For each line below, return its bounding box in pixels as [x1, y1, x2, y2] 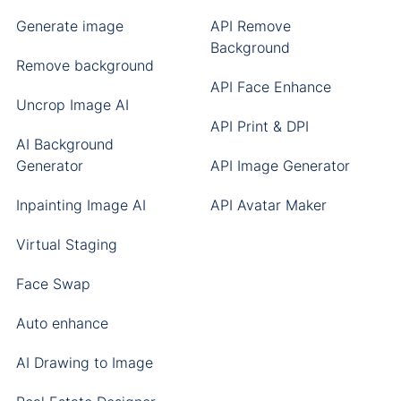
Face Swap [15, 275, 90, 293]
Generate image [15, 17, 124, 35]
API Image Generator [209, 157, 350, 175]
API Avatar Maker [209, 196, 327, 214]
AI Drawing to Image [15, 354, 153, 371]
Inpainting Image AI [15, 196, 146, 214]
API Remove [209, 17, 291, 35]
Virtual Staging [15, 235, 117, 253]
